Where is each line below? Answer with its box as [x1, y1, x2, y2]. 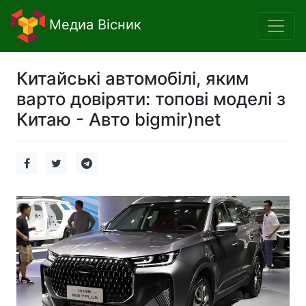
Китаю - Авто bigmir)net [16, 109, 221, 130]
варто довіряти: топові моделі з [16, 88, 286, 109]
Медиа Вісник [45, 16, 141, 33]
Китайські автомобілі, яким [16, 68, 249, 89]
